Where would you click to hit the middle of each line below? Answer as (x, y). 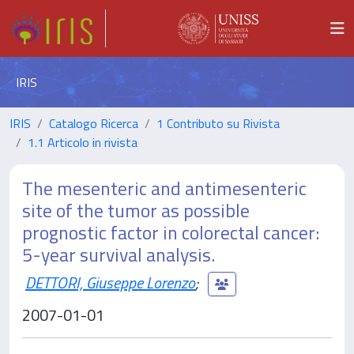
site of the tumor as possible (136, 210)
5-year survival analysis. (119, 254)
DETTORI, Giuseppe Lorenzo (110, 282)
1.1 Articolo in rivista (83, 142)
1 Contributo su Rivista (218, 123)
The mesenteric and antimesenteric (164, 188)
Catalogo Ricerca (94, 123)
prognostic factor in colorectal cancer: (171, 232)
